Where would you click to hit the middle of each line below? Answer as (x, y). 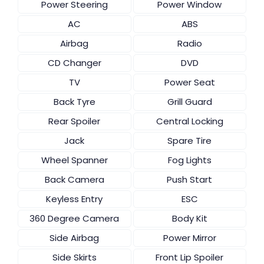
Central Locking (189, 121)
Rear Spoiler (75, 121)
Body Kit (189, 218)
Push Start (190, 179)
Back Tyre (74, 101)
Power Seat (189, 82)
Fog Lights (189, 160)
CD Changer (74, 62)
